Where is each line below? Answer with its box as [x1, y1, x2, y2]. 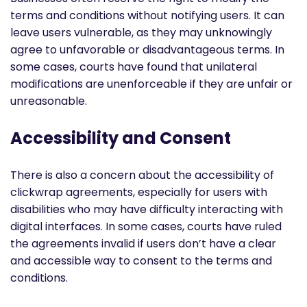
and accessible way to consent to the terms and [10, 252, 272, 269]
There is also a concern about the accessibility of [10, 167, 274, 183]
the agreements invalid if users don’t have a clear [10, 235, 276, 251]
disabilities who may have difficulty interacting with [10, 201, 283, 217]
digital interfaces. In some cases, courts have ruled [10, 218, 282, 234]
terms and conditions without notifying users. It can [10, 7, 284, 23]
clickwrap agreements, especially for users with [10, 184, 267, 200]
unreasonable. [10, 93, 87, 109]
